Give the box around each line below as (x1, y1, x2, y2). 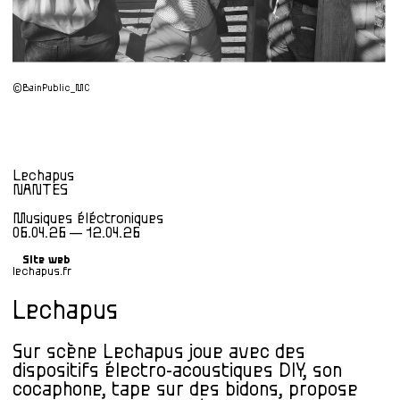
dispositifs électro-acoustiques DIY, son (12, 362, 342, 381)
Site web (22, 253, 70, 266)
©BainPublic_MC (12, 82, 90, 93)
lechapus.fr (12, 264, 71, 278)
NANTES (12, 181, 68, 197)
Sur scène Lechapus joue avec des (12, 343, 305, 362)
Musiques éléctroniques (12, 210, 163, 226)
